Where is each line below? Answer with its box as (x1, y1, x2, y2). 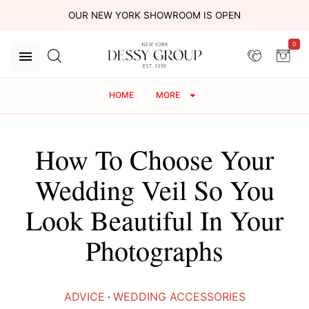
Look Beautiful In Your (26, 201, 283, 239)
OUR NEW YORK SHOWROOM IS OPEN (68, 10, 241, 21)
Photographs (86, 232, 223, 269)
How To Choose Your (35, 141, 274, 178)
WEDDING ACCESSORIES (112, 290, 246, 304)
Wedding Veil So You (34, 171, 275, 208)
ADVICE (63, 290, 105, 304)
